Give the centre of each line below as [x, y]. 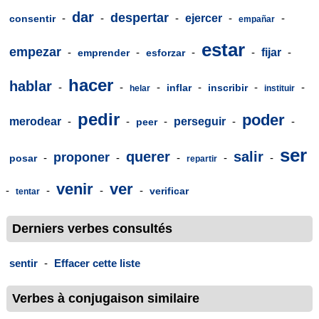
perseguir [200, 122]
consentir [32, 19]
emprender [104, 53]
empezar [35, 52]
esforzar [166, 53]
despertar [140, 18]
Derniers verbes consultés [92, 229]
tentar [28, 192]
